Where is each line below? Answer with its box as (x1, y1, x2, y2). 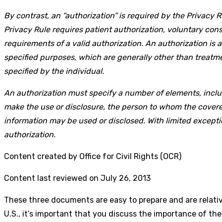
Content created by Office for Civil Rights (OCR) (4, 151, 181, 161)
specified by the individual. (4, 66, 104, 76)
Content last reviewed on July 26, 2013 (4, 173, 151, 183)
